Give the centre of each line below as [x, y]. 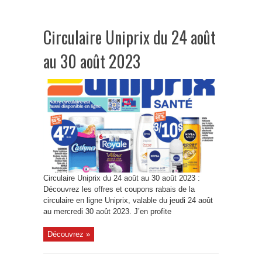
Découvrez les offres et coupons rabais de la [119, 189]
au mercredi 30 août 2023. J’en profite [107, 211]
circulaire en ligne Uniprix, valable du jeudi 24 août [128, 200]
